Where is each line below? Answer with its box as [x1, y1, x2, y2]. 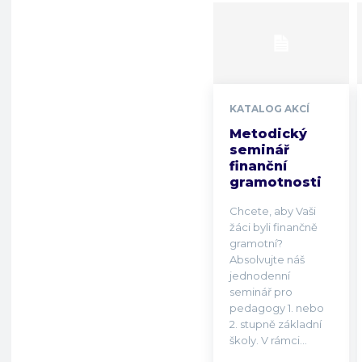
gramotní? [229, 236, 283, 250]
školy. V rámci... [261, 333, 307, 347]
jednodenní [229, 268, 290, 282]
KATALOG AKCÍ [229, 102, 309, 115]
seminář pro [229, 284, 293, 298]
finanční [229, 158, 287, 174]
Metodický [229, 125, 307, 141]
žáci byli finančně [229, 220, 318, 234]
